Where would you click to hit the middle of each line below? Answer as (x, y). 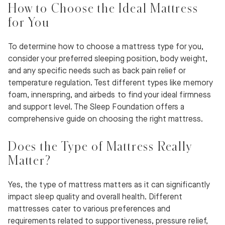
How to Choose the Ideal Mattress (103, 8)
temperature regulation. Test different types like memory (110, 83)
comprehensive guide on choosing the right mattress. (106, 120)
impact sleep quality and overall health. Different (95, 197)
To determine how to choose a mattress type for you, (106, 47)
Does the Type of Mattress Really (100, 146)
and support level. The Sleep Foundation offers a (96, 107)
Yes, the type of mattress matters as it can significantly (109, 185)
